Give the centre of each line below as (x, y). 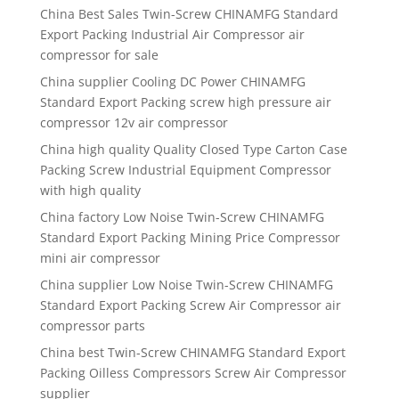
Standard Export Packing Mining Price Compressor (190, 238)
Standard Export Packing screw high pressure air (185, 102)
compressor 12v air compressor (134, 123)
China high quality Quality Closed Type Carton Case (193, 150)
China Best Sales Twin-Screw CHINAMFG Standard (189, 14)
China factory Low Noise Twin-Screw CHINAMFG (182, 217)
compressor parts (92, 326)
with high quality (90, 191)
